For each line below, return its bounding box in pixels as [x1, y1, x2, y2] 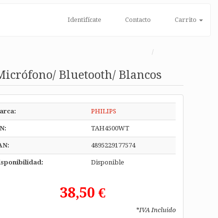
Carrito [173, 16, 198, 23]
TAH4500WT [91, 125, 129, 132]
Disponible [91, 159, 124, 166]
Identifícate [66, 16, 101, 23]
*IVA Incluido [136, 206, 176, 214]
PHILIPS [91, 108, 116, 115]
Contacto [123, 16, 151, 23]
